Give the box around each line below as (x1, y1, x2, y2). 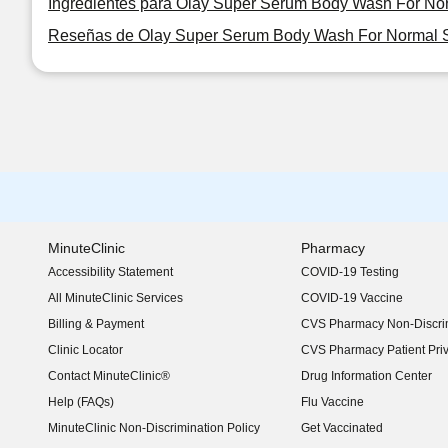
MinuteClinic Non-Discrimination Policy (48, 421, 260, 435)
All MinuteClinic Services (48, 291, 183, 305)
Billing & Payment (48, 317, 144, 331)
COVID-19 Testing (300, 265, 399, 279)
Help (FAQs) (48, 395, 114, 409)
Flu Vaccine (300, 395, 364, 409)
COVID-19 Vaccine (300, 291, 403, 305)
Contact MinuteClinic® (48, 369, 170, 383)
